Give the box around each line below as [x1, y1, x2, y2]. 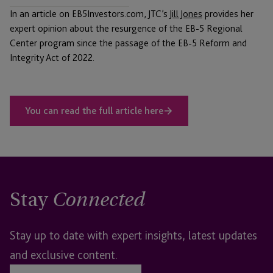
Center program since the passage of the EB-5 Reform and [10, 37, 247, 49]
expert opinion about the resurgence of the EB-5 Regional [10, 23, 243, 35]
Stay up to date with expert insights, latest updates [10, 228, 257, 243]
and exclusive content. [10, 247, 118, 263]
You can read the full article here [25, 105, 163, 117]
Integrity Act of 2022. [10, 52, 94, 64]
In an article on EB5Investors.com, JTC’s [10, 8, 169, 20]
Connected [52, 191, 144, 211]
